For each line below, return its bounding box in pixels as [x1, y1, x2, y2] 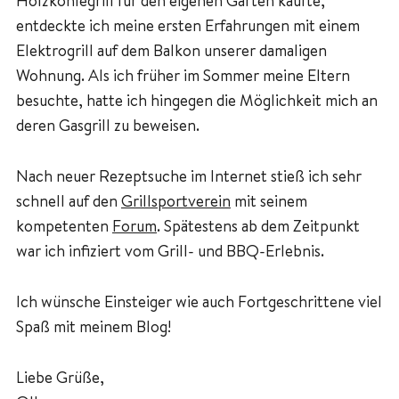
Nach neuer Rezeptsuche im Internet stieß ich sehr [16, 165, 362, 188]
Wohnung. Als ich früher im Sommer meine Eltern [16, 64, 350, 87]
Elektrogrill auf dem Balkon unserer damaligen [16, 39, 327, 62]
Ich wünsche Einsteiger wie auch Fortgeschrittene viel [16, 289, 382, 313]
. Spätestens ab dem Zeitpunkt [157, 215, 360, 238]
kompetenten [16, 215, 112, 238]
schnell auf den [16, 190, 121, 213]
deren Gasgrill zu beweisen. [16, 114, 199, 137]
